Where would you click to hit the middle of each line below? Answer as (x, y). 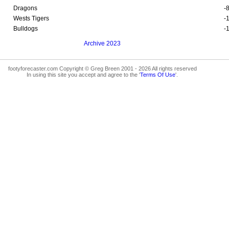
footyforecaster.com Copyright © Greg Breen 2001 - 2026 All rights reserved (102, 68)
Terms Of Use (158, 74)
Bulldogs (26, 28)
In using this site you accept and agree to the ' (83, 74)
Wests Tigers (31, 18)
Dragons (25, 8)
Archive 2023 (102, 43)
